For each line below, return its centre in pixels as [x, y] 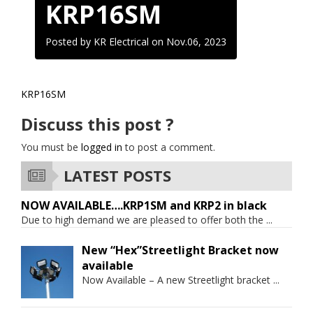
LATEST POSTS [115, 175]
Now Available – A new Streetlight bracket [177, 280]
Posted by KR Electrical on [106, 42]
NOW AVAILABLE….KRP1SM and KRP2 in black [144, 205]
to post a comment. [169, 147]
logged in [102, 147]
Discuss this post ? [97, 124]
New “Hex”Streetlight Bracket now [180, 250]
